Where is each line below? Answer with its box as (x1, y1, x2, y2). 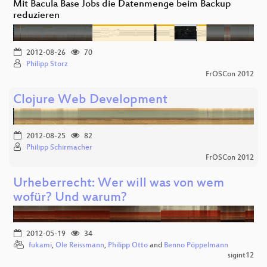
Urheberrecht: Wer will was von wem (13, 176, 224, 191)
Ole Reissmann (55, 241, 104, 250)
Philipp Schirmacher (26, 143, 92, 152)
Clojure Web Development (13, 92, 167, 108)
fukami (29, 241, 52, 250)
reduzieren (13, 10, 60, 21)
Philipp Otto (108, 241, 148, 250)
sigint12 (228, 251, 254, 260)
